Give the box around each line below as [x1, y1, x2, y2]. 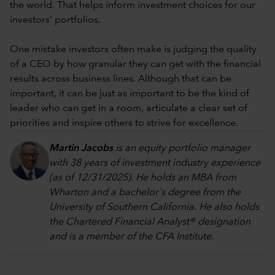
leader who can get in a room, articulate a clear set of [10, 103, 247, 114]
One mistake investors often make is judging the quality [10, 44, 257, 55]
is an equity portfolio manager [113, 143, 250, 153]
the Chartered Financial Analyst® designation [49, 217, 250, 227]
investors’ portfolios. [10, 15, 101, 25]
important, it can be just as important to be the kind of [10, 88, 249, 99]
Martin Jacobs [49, 143, 113, 153]
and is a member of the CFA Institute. [49, 231, 214, 242]
